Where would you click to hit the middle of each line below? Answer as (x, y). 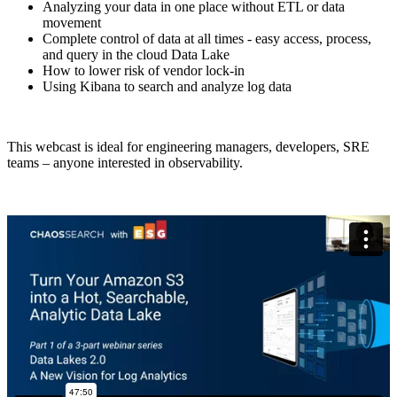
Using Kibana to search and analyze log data (167, 87)
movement (72, 23)
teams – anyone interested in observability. (125, 163)
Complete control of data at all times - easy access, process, (207, 39)
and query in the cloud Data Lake (136, 55)
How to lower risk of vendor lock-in (144, 71)
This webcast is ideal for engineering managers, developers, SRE (188, 147)
